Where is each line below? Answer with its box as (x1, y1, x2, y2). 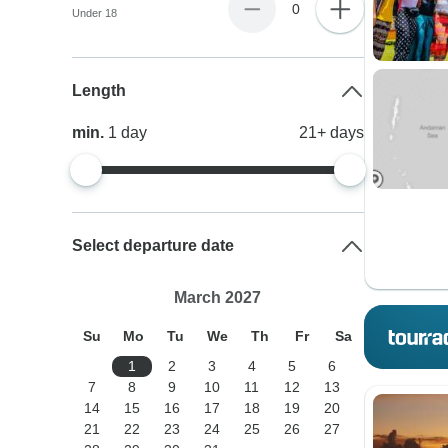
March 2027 (174, 289, 262, 306)
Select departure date (72, 237, 235, 254)
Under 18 (72, 7, 118, 19)
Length (72, 82, 127, 99)
